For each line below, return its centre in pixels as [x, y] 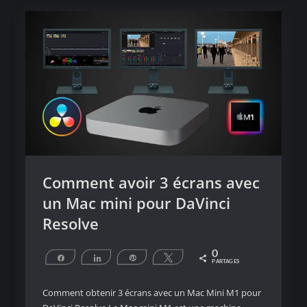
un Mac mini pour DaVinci [136, 203]
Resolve [70, 224]
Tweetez [193, 257]
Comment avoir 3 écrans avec [151, 183]
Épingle [155, 257]
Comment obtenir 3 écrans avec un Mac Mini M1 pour [151, 293]
